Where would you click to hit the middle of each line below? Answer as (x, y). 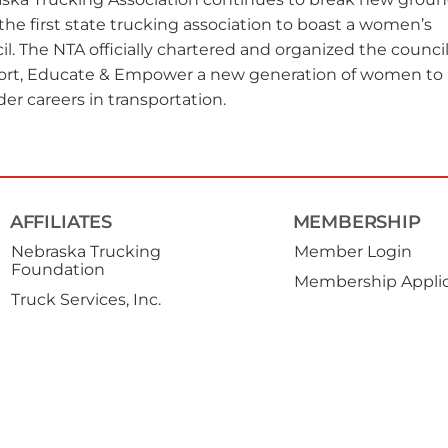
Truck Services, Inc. (86, 299)
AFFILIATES (61, 221)
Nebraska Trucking (86, 251)
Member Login (353, 251)
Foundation (58, 269)
